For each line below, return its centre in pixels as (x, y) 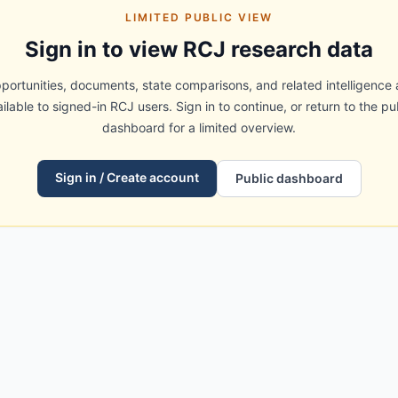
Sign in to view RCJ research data (199, 49)
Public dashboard (289, 178)
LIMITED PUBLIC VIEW (199, 17)
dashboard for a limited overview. (199, 127)
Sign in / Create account (127, 177)
